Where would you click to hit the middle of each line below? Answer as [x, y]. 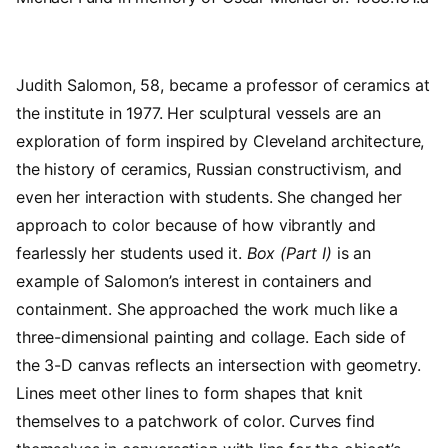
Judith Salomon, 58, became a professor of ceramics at [223, 85]
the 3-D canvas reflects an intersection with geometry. [218, 365]
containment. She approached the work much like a [207, 309]
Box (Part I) [289, 253]
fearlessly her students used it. [131, 253]
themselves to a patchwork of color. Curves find [195, 421]
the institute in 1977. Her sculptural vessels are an [198, 113]
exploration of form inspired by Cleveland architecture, [220, 141]
